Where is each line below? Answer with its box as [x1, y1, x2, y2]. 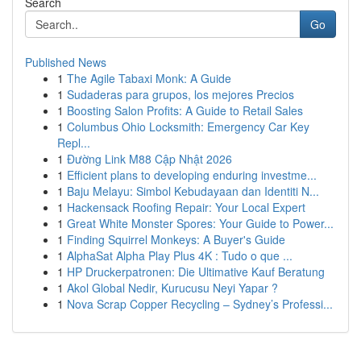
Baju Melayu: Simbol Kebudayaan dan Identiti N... [67, 183, 319, 199]
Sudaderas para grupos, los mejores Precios [67, 86, 294, 102]
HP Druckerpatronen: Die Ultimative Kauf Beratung [67, 263, 325, 280]
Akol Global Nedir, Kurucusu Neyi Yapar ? [67, 280, 278, 296]
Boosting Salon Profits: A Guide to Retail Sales [67, 102, 303, 118]
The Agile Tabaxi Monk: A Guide [67, 70, 231, 86]
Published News [25, 54, 106, 70]
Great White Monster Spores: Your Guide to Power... [67, 215, 334, 231]
